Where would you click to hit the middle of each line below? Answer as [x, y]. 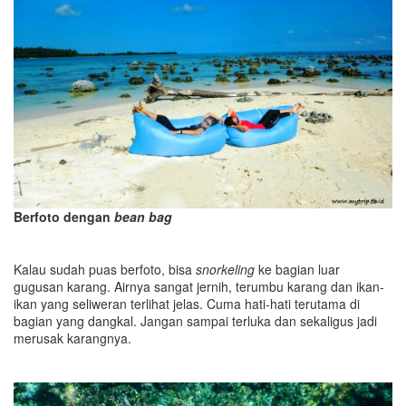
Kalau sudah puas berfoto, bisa [105, 270]
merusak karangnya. [72, 338]
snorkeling [225, 270]
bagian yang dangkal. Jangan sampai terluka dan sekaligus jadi [195, 321]
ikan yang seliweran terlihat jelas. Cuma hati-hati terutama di [187, 304]
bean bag [143, 217]
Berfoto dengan [64, 217]
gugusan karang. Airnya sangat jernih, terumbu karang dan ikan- [199, 287]
